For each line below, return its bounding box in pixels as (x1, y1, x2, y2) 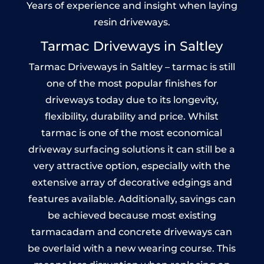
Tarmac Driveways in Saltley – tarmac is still (28, 61, 235, 72)
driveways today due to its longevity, (45, 94, 219, 105)
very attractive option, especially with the (33, 160, 230, 171)
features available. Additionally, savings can (28, 193, 236, 204)
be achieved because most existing (47, 209, 216, 221)
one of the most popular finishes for (46, 77, 217, 89)
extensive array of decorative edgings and (31, 176, 232, 188)
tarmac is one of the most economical (41, 127, 223, 138)
